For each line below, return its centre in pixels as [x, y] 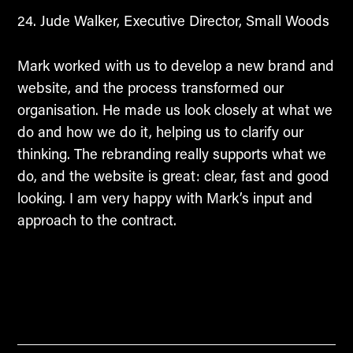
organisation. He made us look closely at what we [175, 109]
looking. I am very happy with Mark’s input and [165, 197]
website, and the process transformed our [150, 87]
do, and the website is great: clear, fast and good [173, 175]
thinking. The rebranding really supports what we [171, 153]
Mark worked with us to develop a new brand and [175, 65]
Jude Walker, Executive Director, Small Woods [182, 20]
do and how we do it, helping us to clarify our [160, 131]
